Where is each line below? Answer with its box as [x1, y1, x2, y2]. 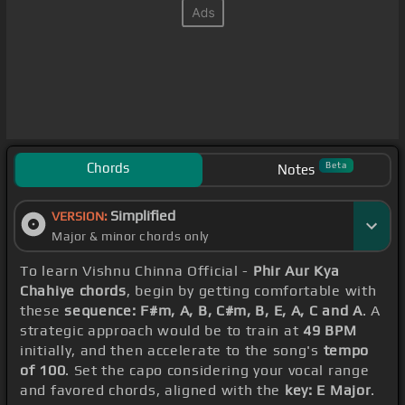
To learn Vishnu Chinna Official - [20, 262, 253, 280]
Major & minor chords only [52, 229, 209, 244]
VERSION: [52, 209, 110, 224]
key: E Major [284, 381, 372, 400]
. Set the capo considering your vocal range [65, 362, 370, 380]
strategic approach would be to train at [20, 322, 304, 340]
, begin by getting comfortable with [126, 282, 377, 300]
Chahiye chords [20, 282, 127, 300]
